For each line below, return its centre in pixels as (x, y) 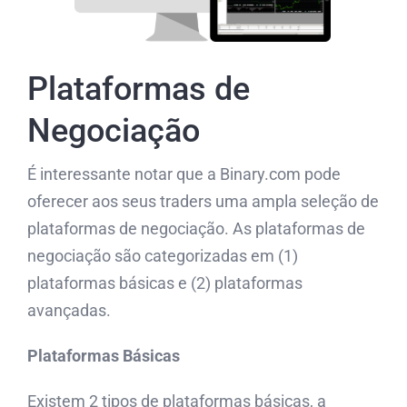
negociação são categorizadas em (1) (163, 256)
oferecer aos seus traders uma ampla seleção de (203, 202)
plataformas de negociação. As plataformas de (196, 229)
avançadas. (69, 311)
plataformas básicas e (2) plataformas (165, 283)
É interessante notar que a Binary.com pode (184, 174)
